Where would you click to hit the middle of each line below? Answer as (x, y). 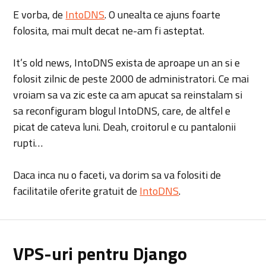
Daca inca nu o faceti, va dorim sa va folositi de (117, 175)
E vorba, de (39, 15)
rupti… (28, 143)
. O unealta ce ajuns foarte (163, 15)
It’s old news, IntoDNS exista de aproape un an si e (127, 63)
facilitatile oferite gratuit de (77, 191)
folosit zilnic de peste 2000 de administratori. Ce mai (131, 79)
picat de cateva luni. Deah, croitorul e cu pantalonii (125, 127)
